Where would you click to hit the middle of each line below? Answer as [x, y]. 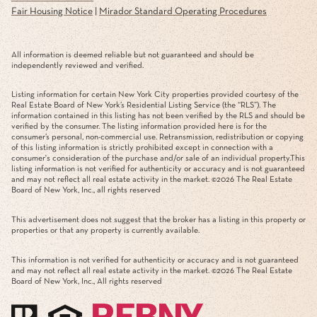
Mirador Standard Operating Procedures [183, 12]
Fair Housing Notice [52, 12]
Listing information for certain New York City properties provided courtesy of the [155, 95]
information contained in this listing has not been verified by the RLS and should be [158, 116]
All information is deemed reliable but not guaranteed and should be [133, 55]
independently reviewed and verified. [77, 65]
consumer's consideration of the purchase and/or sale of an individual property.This [158, 159]
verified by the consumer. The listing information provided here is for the [139, 127]
